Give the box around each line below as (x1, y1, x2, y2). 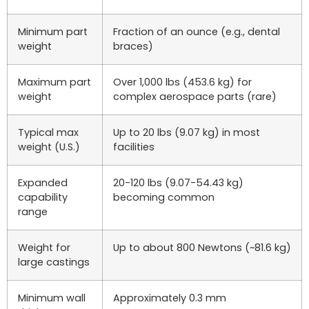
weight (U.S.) (18, 139, 80, 154)
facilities (113, 139, 154, 154)
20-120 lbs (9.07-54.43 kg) (113, 175, 243, 190)
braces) (113, 39, 153, 53)
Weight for (18, 240, 70, 255)
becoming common (113, 190, 215, 204)
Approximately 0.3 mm (113, 290, 226, 305)
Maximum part (18, 74, 91, 89)
